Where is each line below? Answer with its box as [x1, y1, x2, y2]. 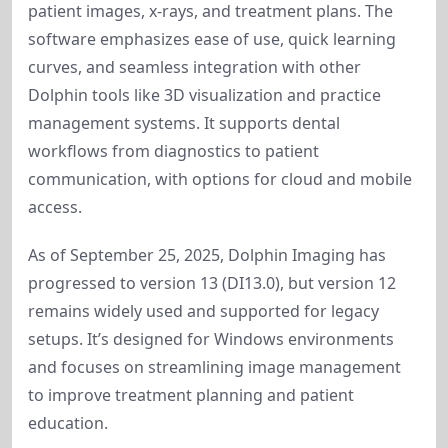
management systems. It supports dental [28, 112, 340, 134]
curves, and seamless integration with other [28, 56, 361, 78]
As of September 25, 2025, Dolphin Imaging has [28, 244, 386, 266]
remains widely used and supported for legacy [28, 300, 379, 322]
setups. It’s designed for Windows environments [28, 328, 394, 350]
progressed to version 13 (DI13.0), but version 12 [28, 272, 396, 294]
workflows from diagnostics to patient [28, 140, 319, 162]
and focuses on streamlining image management [28, 356, 401, 378]
